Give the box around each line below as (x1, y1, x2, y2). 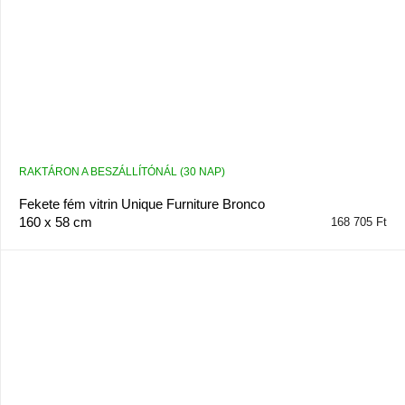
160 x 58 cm (18, 213, 92, 230)
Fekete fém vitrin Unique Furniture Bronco (18, 195, 265, 212)
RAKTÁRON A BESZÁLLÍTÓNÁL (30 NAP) (18, 165, 225, 178)
